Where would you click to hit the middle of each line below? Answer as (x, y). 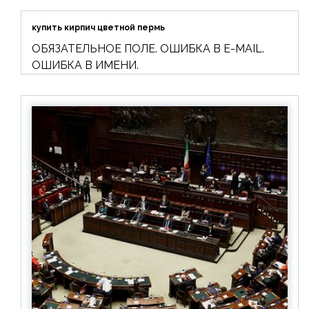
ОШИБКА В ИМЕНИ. (85, 66)
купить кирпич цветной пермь (98, 28)
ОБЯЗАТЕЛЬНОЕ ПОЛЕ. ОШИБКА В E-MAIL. (148, 49)
